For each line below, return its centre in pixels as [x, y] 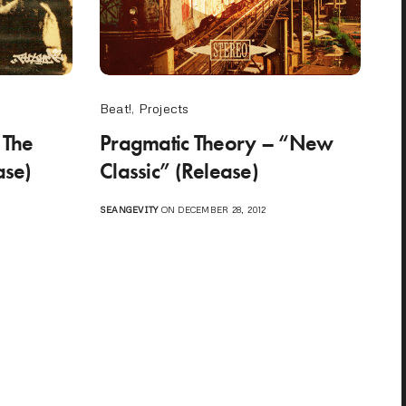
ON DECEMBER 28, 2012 [212, 209]
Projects [164, 108]
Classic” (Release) [179, 170]
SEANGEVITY [129, 209]
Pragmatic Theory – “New [216, 142]
